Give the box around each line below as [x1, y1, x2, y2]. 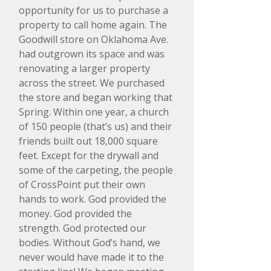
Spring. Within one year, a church [19, 105, 169, 119]
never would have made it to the [19, 250, 164, 264]
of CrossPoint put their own [19, 178, 145, 191]
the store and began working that [19, 91, 172, 104]
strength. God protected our [19, 221, 146, 235]
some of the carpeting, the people [19, 163, 173, 177]
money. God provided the [19, 207, 132, 220]
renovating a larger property [19, 62, 150, 75]
